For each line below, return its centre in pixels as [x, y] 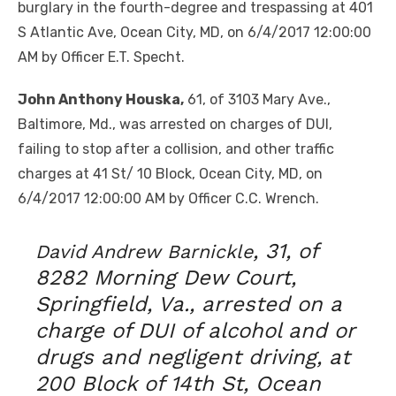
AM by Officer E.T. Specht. [101, 57]
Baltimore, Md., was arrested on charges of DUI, [175, 124]
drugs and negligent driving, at [193, 357]
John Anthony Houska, [101, 99]
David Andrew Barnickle [144, 251]
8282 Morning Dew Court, [166, 277]
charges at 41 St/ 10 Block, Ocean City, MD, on [170, 173]
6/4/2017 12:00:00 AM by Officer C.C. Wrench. [168, 198]
